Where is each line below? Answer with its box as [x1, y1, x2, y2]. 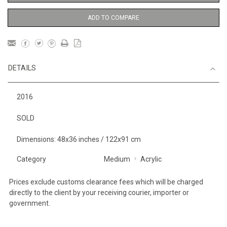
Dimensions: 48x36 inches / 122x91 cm [17, 135, 141, 143]
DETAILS [8, 63, 36, 72]
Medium [103, 155, 130, 163]
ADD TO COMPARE [88, 14, 139, 21]
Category [17, 155, 46, 163]
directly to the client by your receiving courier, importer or [9, 188, 189, 197]
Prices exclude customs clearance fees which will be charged [9, 177, 203, 186]
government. [9, 199, 50, 207]
